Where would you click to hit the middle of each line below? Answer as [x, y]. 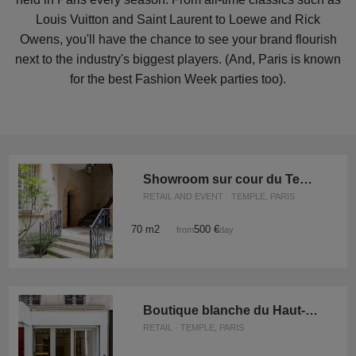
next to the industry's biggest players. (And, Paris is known [178, 60]
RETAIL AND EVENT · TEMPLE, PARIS [219, 197]
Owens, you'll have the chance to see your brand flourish [178, 40]
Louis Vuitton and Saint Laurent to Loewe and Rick [178, 20]
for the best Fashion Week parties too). [178, 79]
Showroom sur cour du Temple [306, 180]
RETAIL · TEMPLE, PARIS [193, 328]
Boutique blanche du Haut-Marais [311, 311]
